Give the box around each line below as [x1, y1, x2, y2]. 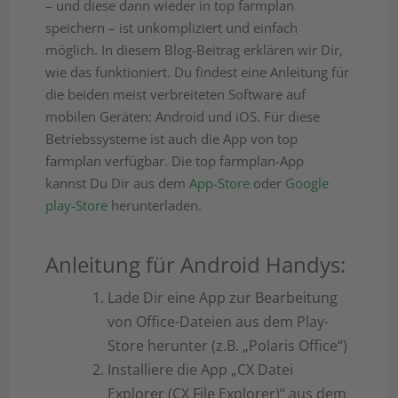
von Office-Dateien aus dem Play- [107, 312, 330, 331]
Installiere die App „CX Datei [107, 360, 294, 379]
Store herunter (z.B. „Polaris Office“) [107, 336, 348, 355]
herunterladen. [107, 196, 203, 214]
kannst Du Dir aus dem [45, 174, 190, 192]
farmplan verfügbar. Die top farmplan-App [45, 152, 305, 170]
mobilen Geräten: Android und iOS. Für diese [45, 107, 321, 125]
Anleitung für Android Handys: [45, 250, 346, 279]
